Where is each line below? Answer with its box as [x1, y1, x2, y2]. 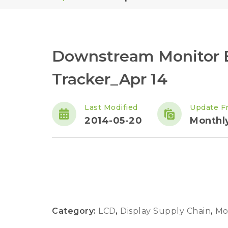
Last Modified [84, 103, 138, 112]
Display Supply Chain [120, 206, 213, 216]
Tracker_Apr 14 [52, 70, 167, 89]
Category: [52, 206, 98, 216]
